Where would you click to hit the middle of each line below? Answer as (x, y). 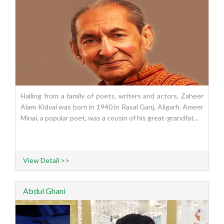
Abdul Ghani (44, 191)
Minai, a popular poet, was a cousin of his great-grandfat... (109, 118)
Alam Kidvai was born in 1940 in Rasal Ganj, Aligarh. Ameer (112, 107)
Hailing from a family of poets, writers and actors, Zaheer (112, 96)
